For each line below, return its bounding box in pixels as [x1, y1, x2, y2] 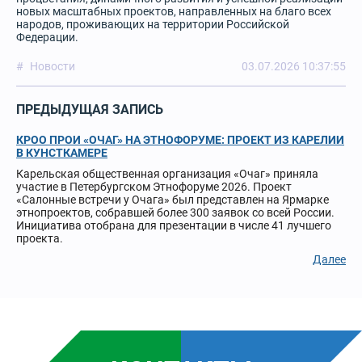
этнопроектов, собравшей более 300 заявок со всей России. [16, 206, 335, 219]
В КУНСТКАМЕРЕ [16, 146, 107, 159]
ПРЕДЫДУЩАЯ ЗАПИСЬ [16, 102, 163, 117]
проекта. [16, 232, 63, 245]
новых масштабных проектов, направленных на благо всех [16, 5, 331, 18]
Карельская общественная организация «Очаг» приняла [16, 167, 318, 180]
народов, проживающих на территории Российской [16, 18, 289, 31]
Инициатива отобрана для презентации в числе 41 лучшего [16, 219, 331, 232]
